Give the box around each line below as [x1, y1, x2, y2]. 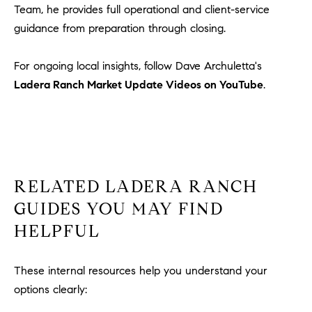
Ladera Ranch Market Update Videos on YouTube [14, 77, 263, 91]
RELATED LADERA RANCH [14, 176, 258, 198]
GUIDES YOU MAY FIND [14, 198, 224, 220]
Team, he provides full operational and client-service [14, 2, 270, 16]
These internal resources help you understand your [14, 263, 267, 277]
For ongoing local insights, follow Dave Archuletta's [14, 58, 262, 72]
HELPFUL [14, 221, 100, 242]
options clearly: [14, 282, 87, 296]
